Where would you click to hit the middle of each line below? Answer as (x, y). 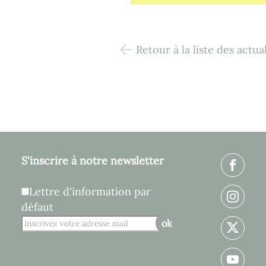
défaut (37, 207)
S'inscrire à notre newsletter (93, 160)
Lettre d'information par (90, 192)
